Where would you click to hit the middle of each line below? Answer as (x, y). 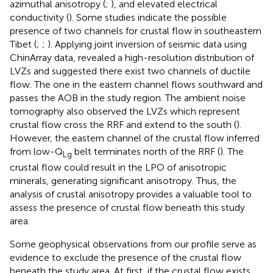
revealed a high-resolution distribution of (166, 57)
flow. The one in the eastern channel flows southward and (136, 84)
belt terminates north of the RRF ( (146, 151)
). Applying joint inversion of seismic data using (147, 44)
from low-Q (36, 151)
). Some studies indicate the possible (148, 17)
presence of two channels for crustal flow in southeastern (136, 30)
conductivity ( (39, 17)
